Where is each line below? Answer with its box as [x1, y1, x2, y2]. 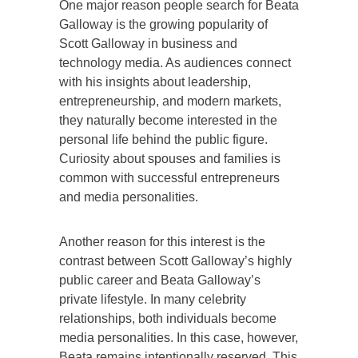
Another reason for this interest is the [59, 234, 265, 249]
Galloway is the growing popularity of [59, 17, 268, 31]
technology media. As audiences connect [59, 55, 291, 70]
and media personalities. [59, 189, 198, 204]
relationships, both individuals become [59, 311, 276, 325]
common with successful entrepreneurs [59, 170, 280, 185]
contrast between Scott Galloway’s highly [59, 253, 292, 268]
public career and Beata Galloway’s [59, 272, 261, 287]
